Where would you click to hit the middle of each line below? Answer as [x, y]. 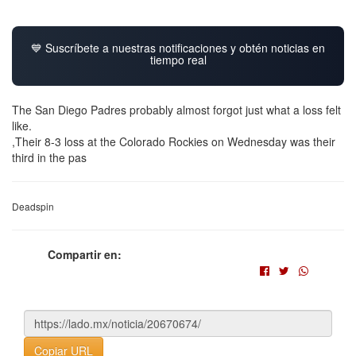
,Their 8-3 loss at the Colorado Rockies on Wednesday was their [174, 141]
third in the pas [49, 157]
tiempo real [178, 59]
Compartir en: [85, 254]
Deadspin [33, 206]
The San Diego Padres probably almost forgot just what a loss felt [176, 109]
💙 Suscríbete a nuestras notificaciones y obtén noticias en [178, 47]
